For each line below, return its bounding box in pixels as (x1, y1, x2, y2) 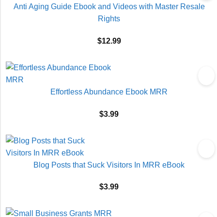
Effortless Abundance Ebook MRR (50, 87, 168, 96)
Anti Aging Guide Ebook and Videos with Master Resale (13, 2, 205, 11)
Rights (98, 14, 120, 23)
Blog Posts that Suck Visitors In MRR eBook (33, 160, 185, 169)
